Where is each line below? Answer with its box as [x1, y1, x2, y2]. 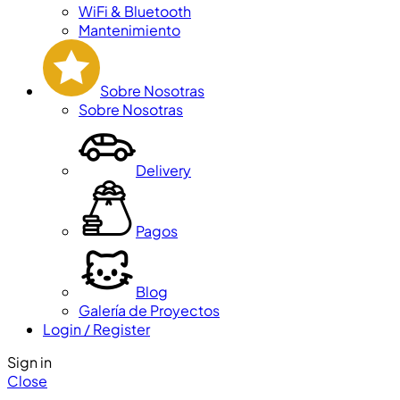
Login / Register [43, 319, 150, 338]
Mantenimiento [79, 20, 180, 39]
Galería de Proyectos [79, 300, 220, 320]
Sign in [7, 352, 52, 371]
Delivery [136, 160, 191, 179]
